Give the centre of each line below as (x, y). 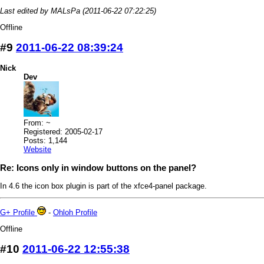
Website (37, 149)
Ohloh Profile (75, 213)
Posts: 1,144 (45, 140)
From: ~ (37, 123)
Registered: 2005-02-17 (63, 131)
